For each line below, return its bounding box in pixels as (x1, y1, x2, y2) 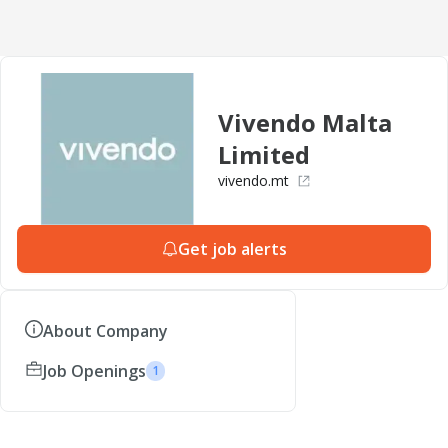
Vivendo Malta (217, 106, 392, 139)
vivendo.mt (217, 171, 289, 190)
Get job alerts (177, 238, 287, 260)
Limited (217, 138, 310, 171)
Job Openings (43, 360, 146, 382)
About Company (43, 320, 168, 342)
